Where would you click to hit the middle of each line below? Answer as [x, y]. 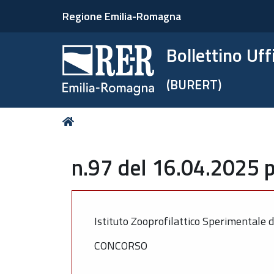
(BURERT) [194, 84]
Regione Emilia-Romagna [122, 16]
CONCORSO [121, 246]
